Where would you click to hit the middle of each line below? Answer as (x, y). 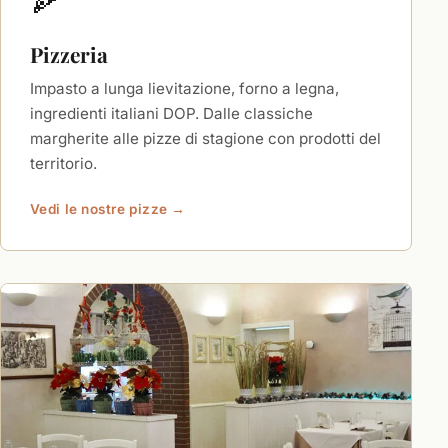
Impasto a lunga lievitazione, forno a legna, (184, 88)
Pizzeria (68, 53)
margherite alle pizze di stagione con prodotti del (205, 138)
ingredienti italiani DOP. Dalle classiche (171, 113)
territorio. (63, 163)
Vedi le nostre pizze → (107, 208)
